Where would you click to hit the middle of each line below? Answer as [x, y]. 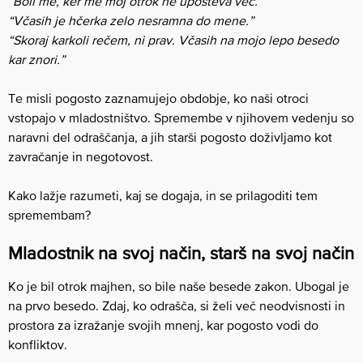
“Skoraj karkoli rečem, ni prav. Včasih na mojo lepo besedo [173, 40]
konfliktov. [38, 344]
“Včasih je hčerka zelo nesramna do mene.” [131, 20]
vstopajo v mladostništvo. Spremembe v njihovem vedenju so [181, 117]
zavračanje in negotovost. [81, 156]
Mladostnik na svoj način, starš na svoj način [181, 253]
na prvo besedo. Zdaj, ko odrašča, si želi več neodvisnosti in [177, 305]
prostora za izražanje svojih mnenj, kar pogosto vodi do [163, 325]
